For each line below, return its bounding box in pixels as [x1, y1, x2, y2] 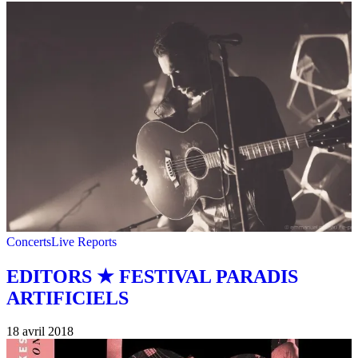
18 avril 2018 [6, 324, 74, 339]
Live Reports [51, 234, 117, 249]
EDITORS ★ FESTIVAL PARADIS [6, 265, 298, 287]
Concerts [6, 234, 51, 249]
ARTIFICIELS [6, 287, 129, 308]
